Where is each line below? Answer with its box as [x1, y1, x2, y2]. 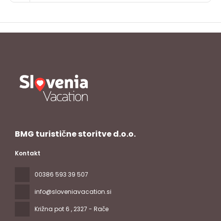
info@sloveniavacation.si [35, 187, 111, 196]
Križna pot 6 [35, 204, 71, 213]
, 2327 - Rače [71, 204, 109, 213]
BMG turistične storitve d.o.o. [15, 128, 136, 140]
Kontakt [15, 148, 40, 157]
